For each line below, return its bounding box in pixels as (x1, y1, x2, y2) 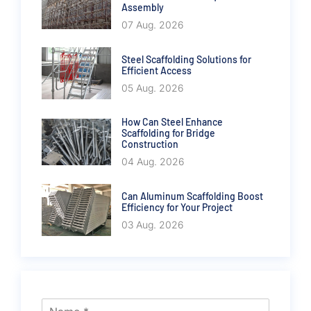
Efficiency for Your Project (121, 201, 233, 213)
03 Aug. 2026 (121, 218, 183, 230)
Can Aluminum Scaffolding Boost (121, 190, 263, 202)
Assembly (121, 1, 164, 14)
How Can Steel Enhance (121, 116, 223, 128)
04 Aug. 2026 (121, 155, 184, 168)
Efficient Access (121, 64, 192, 76)
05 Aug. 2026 (121, 81, 183, 94)
